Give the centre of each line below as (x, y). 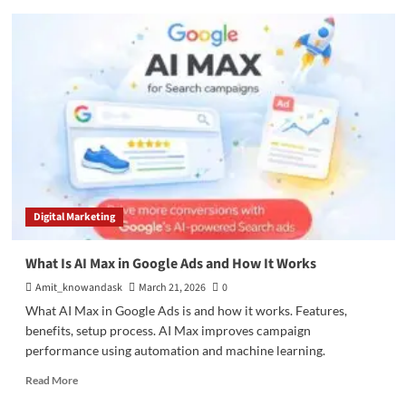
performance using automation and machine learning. (175, 350)
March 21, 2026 (172, 288)
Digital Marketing (74, 217)
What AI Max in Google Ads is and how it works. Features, (186, 310)
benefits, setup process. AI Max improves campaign (168, 330)
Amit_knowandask (78, 288)
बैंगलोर (89, 12)
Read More (51, 380)
